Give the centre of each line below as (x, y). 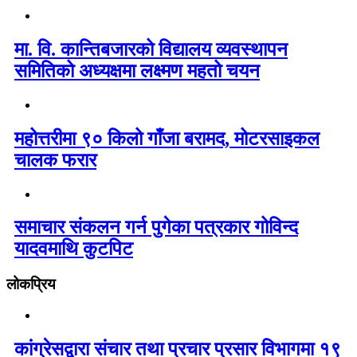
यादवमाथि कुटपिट (74, 249)
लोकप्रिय (31, 284)
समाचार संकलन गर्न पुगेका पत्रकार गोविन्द (156, 228)
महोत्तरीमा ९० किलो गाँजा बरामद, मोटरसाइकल (167, 138)
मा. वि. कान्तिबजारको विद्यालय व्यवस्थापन (151, 49)
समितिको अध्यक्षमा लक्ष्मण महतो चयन (137, 71)
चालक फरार (55, 160)
